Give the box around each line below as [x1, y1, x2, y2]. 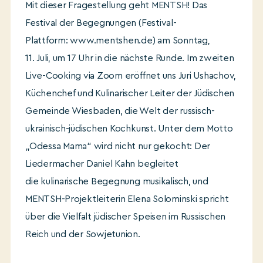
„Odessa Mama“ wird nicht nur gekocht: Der [25, 141, 211, 151]
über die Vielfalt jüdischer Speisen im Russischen [25, 212, 226, 221]
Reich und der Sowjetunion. [25, 230, 140, 239]
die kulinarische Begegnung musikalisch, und [25, 177, 208, 186]
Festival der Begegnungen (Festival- [25, 18, 177, 28]
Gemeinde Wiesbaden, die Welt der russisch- [25, 106, 215, 116]
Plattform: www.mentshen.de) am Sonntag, [25, 36, 210, 45]
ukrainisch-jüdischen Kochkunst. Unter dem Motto [25, 124, 233, 133]
